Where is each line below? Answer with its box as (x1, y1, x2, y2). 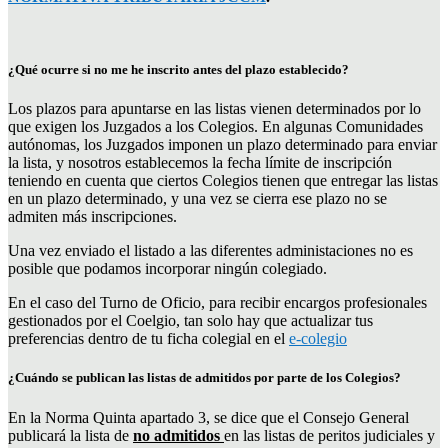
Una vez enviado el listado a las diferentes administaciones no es (8, 242, 413, 260)
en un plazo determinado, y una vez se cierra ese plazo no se (8, 190, 387, 208)
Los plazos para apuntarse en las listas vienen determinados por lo (8, 100, 421, 118)
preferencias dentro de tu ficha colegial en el (8, 330, 289, 348)
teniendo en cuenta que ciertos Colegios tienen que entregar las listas (8, 172, 438, 190)
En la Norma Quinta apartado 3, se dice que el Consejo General (8, 408, 409, 426)
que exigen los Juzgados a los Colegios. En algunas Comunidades (8, 118, 423, 136)
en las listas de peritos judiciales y (224, 426, 435, 444)
